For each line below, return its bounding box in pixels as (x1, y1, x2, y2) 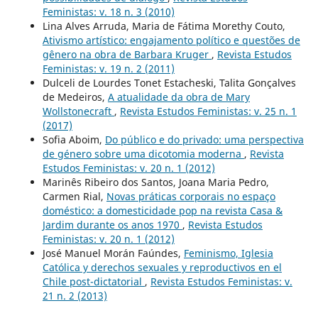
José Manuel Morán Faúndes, (42, 246, 184, 261)
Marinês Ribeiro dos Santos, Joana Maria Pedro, (42, 175, 269, 190)
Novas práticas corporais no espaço (106, 190, 275, 204)
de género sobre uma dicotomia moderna (42, 147, 244, 161)
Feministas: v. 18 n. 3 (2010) (42, 5, 175, 19)
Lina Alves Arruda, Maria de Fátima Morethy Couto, (42, 19, 285, 33)
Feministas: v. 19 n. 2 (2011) (42, 62, 175, 76)
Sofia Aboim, (42, 133, 105, 147)
